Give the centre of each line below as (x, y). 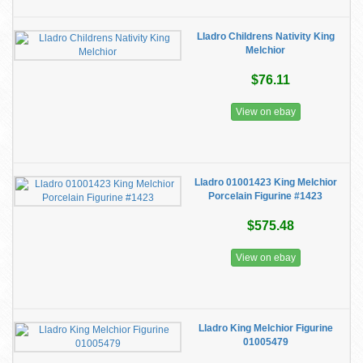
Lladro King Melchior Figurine (265, 328)
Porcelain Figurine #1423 (265, 196)
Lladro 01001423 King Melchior (265, 182)
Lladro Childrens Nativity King (265, 36)
